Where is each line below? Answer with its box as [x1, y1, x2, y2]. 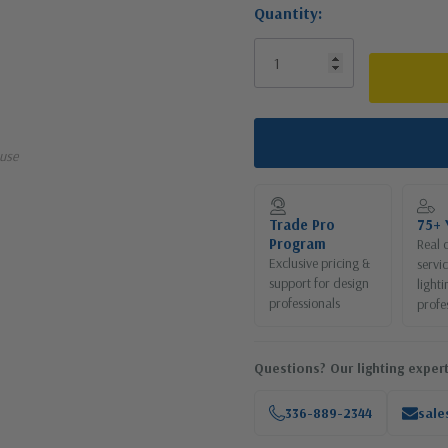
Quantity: [254, 3, 322, 23]
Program [269, 234, 326, 253]
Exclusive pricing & [269, 254, 370, 272]
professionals [269, 294, 340, 312]
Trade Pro [269, 215, 335, 234]
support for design [269, 274, 369, 292]
